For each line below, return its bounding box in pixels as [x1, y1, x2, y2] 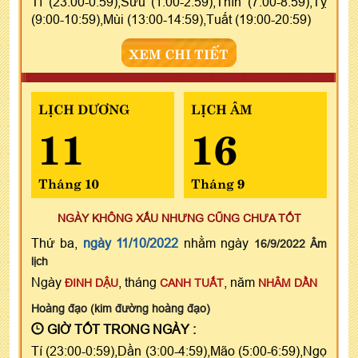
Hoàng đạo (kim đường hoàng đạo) [31, 301, 210, 315]
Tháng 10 [38, 172, 99, 192]
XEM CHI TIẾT [129, 42, 229, 62]
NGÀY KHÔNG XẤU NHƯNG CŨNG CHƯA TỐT [57, 211, 301, 225]
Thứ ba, [31, 235, 83, 250]
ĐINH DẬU [65, 276, 118, 289]
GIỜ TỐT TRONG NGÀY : [44, 321, 196, 336]
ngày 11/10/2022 [82, 235, 179, 250]
